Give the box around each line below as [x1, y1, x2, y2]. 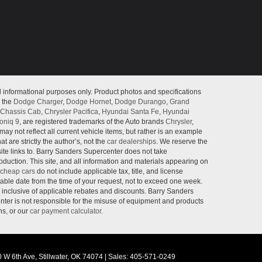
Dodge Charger [13, 98, 63, 106]
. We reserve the [156, 137, 208, 146]
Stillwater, [37, 253, 69, 261]
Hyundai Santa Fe [102, 108, 159, 116]
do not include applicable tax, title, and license [35, 167, 183, 175]
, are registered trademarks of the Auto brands [19, 118, 166, 126]
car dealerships [107, 137, 156, 146]
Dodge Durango [115, 98, 166, 106]
